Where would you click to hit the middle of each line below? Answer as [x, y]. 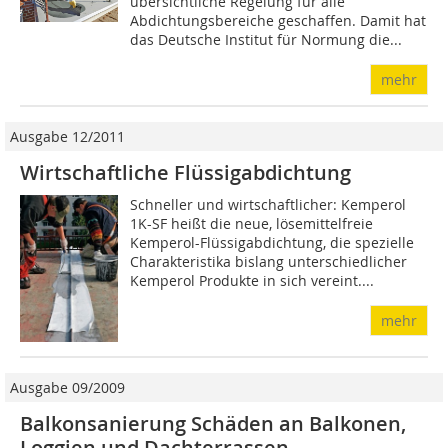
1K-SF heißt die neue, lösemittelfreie [252, 224]
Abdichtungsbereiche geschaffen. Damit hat [278, 21]
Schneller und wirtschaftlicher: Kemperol [268, 205]
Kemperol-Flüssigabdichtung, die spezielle [272, 243]
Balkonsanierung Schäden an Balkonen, [213, 424]
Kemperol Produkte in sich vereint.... [252, 281]
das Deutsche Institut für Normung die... [266, 40]
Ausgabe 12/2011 [67, 137]
